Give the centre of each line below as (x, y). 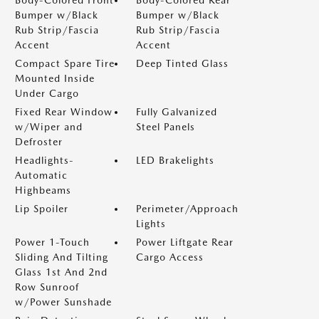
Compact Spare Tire (65, 63)
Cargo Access (170, 257)
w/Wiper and (49, 126)
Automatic (41, 175)
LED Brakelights (175, 160)
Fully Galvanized (177, 111)
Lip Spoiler (42, 208)
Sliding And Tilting (62, 257)
